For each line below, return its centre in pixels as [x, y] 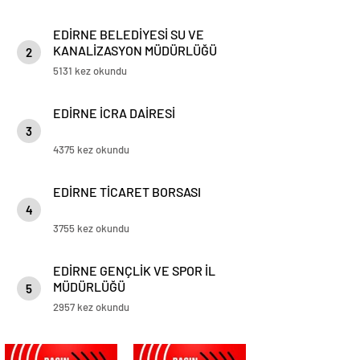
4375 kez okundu [91, 149]
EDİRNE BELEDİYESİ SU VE [129, 34]
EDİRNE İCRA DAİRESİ [114, 113]
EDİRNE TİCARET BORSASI [127, 192]
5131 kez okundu [90, 71]
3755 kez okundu [91, 228]
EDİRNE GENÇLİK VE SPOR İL [134, 270]
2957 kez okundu [91, 307]
